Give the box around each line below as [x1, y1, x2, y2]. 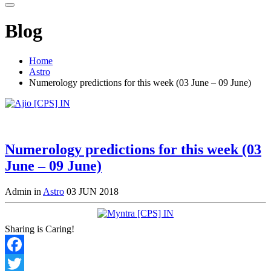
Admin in [5, 186, 43, 197]
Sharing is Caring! [5, 223, 74, 234]
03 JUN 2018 [67, 186, 119, 197]
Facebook [5, 258, 42, 269]
